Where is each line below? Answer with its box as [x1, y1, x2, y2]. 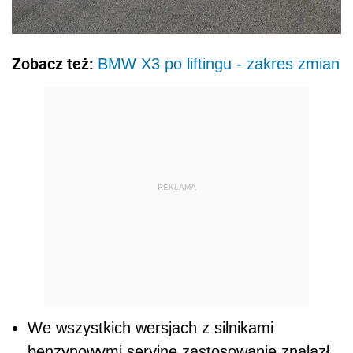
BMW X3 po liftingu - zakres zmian [98, 54, 340, 72]
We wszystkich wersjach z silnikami [28, 318, 273, 336]
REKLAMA [157, 183, 196, 192]
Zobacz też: [12, 52, 98, 74]
